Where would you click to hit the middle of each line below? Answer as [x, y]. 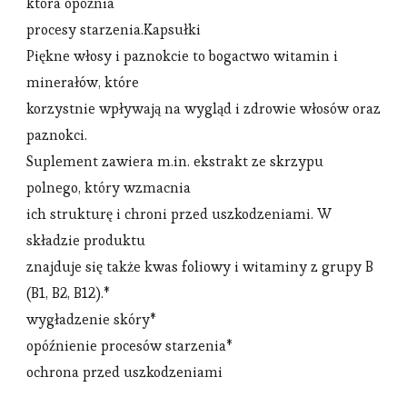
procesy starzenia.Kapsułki [114, 29]
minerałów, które [83, 82]
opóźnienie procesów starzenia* [129, 345]
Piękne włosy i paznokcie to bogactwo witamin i [182, 55]
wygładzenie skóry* [91, 319]
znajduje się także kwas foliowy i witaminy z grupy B [200, 266]
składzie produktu [86, 240]
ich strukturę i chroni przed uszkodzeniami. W [179, 213]
